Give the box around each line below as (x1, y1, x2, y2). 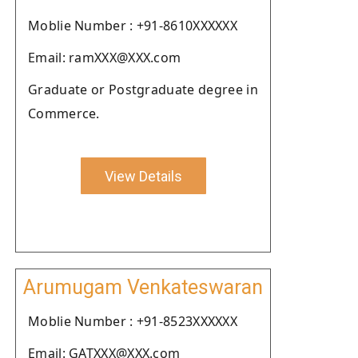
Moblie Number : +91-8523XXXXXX (28, 312, 237, 330)
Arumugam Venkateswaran (23, 276, 263, 299)
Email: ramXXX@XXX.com (28, 49, 181, 66)
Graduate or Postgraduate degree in (28, 81, 258, 98)
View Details (104, 167, 182, 185)
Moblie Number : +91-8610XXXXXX (28, 17, 237, 34)
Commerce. (28, 105, 100, 122)
